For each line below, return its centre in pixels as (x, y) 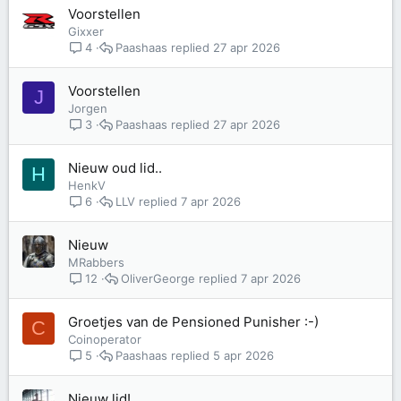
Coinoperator (105, 339)
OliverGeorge (158, 278)
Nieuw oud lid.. (115, 168)
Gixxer (86, 31)
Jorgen (88, 108)
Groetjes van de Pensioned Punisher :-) (193, 322)
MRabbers (96, 262)
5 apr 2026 (244, 355)
